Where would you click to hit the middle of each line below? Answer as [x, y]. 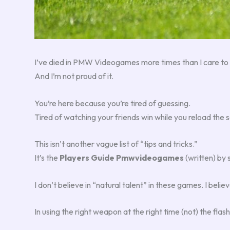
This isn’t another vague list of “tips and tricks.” [116, 144]
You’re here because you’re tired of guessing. [112, 103]
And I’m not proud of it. [74, 76]
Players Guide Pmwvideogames [122, 158]
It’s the [47, 158]
